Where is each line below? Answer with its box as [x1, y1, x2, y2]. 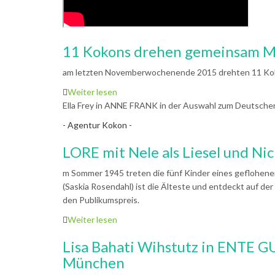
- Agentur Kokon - [63, 120, 132, 130]
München [63, 254, 125, 271]
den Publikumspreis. [63, 195, 139, 205]
